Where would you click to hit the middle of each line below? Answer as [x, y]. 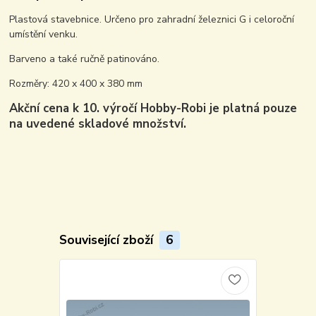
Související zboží [108, 239]
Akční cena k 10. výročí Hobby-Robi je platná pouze [153, 109]
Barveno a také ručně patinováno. [85, 59]
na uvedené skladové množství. [98, 124]
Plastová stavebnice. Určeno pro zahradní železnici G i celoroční [152, 20]
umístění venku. [44, 35]
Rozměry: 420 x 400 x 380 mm [76, 84]
